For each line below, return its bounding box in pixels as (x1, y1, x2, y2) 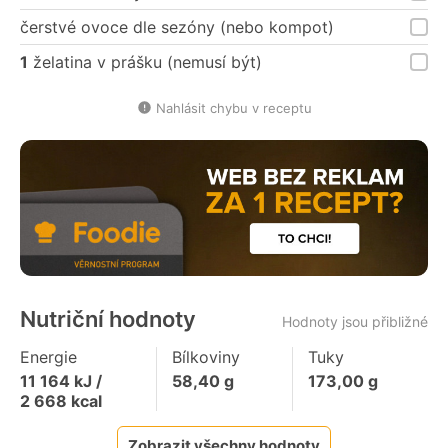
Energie (20, 346, 77, 367)
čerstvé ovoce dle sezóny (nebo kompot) (20, 17, 334, 38)
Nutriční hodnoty (20, 305, 196, 332)
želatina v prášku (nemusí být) (28, 52, 262, 73)
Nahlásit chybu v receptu (155, 100, 312, 117)
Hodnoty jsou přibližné (282, 312, 428, 330)
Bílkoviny (171, 346, 240, 367)
